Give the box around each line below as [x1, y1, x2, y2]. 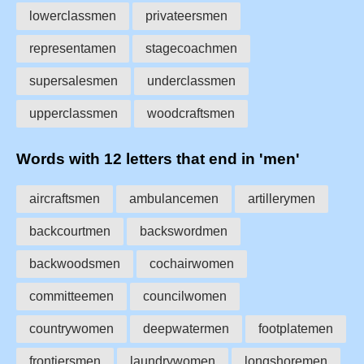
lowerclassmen [29, 9, 116, 24]
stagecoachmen [145, 41, 237, 56]
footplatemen [258, 321, 333, 336]
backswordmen [140, 223, 227, 238]
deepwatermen [143, 321, 229, 336]
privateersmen [145, 9, 227, 24]
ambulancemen [129, 191, 219, 206]
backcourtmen [29, 223, 110, 238]
